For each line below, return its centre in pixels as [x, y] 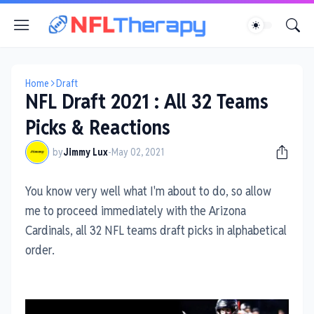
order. [40, 250]
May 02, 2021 [138, 152]
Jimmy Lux [86, 152]
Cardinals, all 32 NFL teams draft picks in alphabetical [156, 230]
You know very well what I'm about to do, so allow [148, 191]
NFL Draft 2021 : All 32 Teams [147, 101]
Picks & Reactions [98, 127]
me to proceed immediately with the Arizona [136, 211]
